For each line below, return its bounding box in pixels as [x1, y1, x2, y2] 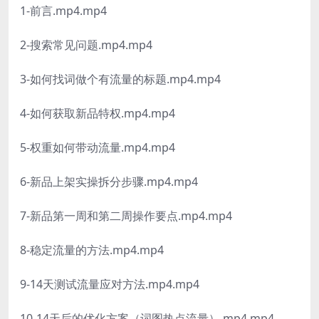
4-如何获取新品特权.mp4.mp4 [20, 105, 175, 121]
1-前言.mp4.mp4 [20, 2, 107, 19]
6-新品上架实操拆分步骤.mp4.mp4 [20, 173, 198, 189]
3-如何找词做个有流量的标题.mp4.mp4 [20, 70, 221, 87]
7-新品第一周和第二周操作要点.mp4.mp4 [20, 207, 232, 224]
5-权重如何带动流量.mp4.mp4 [20, 139, 175, 155]
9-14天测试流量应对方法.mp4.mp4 [20, 276, 199, 292]
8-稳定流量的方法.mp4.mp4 [20, 241, 164, 258]
